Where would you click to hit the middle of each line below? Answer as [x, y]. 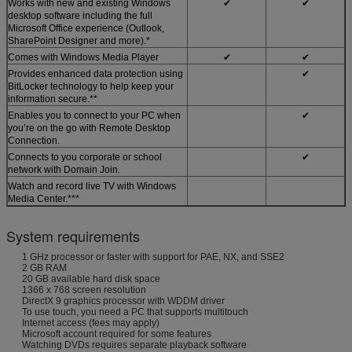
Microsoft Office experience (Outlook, [86, 28]
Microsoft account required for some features [117, 334]
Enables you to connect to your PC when [94, 115]
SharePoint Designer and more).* [79, 40]
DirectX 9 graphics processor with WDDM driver [123, 301]
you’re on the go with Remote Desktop [89, 128]
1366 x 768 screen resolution [84, 290]
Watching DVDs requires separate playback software [134, 345]
